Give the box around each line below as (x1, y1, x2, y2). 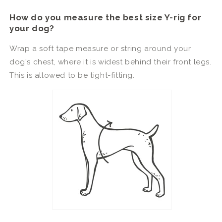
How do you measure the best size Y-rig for (9, 12, 202, 22)
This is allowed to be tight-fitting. (9, 70, 135, 80)
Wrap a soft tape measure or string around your (9, 44, 191, 53)
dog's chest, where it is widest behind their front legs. (9, 57, 212, 66)
